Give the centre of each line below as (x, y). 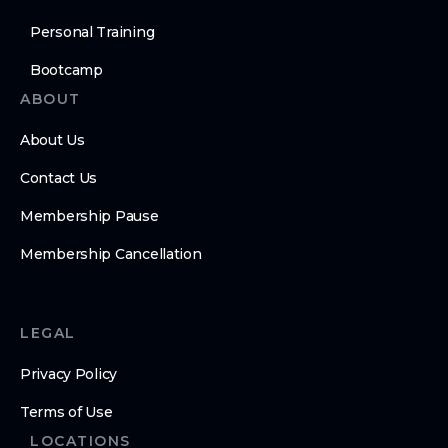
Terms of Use (66, 411)
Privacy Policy (69, 373)
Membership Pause (89, 215)
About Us (52, 139)
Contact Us (59, 177)
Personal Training (92, 31)
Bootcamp (66, 69)
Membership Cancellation (111, 253)
